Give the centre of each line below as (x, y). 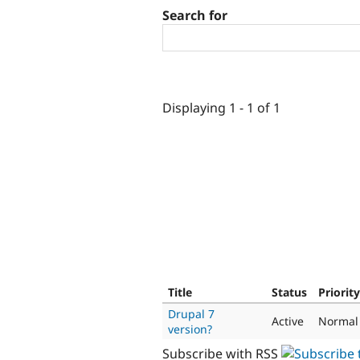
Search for (195, 16)
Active (288, 321)
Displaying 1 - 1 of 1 (221, 107)
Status (289, 292)
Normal (338, 321)
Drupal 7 (191, 313)
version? (190, 329)
